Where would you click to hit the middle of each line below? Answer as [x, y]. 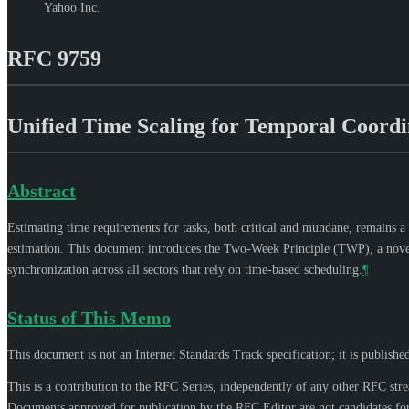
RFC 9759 [54, 58]
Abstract [42, 190]
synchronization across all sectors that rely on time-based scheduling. [185, 269]
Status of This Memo [89, 317]
